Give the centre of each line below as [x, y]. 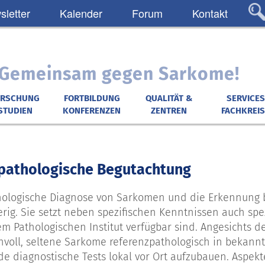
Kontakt [210, 13]
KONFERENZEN [92, 111]
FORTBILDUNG [92, 98]
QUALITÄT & [169, 98]
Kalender [81, 13]
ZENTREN [169, 111]
